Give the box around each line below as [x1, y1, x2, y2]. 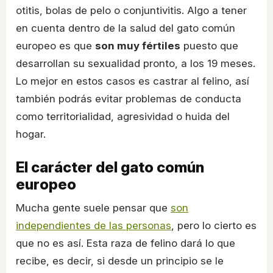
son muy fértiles [95, 40, 180, 52]
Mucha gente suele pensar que [16, 202, 171, 214]
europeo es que [16, 40, 95, 52]
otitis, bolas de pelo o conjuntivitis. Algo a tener [16, 4, 247, 17]
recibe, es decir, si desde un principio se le [16, 255, 224, 268]
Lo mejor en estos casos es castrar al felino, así [16, 75, 249, 88]
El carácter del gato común [16, 158, 204, 177]
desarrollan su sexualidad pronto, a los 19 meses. [16, 57, 255, 70]
